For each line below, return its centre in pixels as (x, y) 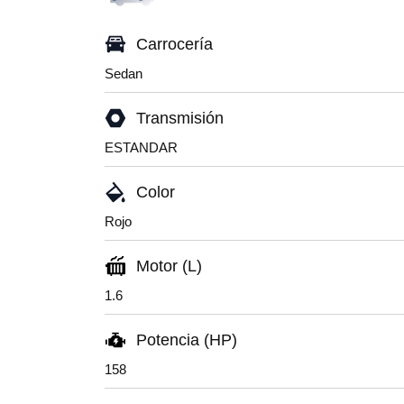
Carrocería (174, 44)
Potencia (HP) (187, 340)
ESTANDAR (141, 147)
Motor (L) (169, 266)
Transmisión (180, 118)
